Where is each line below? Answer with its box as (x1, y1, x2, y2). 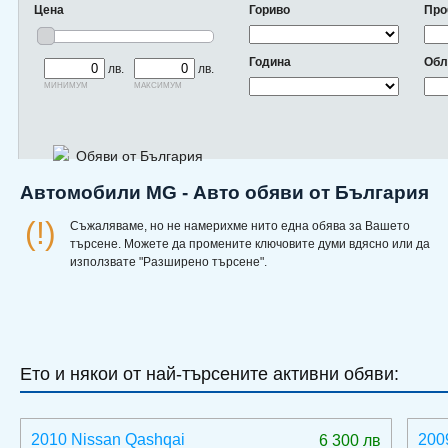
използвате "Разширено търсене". (70, 255, 267, 269)
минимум (44, 76, 88, 91)
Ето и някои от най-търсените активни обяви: (20, 364, 399, 384)
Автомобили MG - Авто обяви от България (20, 182, 429, 203)
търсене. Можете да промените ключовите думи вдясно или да (70, 237, 430, 251)
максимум (134, 76, 182, 91)
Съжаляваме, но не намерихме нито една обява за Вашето (70, 219, 410, 233)
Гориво (249, 3, 290, 17)
